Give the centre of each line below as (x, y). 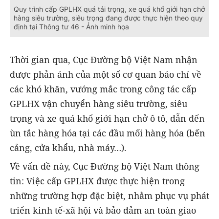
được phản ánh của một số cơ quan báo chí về (106, 74)
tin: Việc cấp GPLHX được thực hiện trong (97, 181)
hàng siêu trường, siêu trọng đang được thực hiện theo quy (108, 18)
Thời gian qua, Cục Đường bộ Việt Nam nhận (104, 59)
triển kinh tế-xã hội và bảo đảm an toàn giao (103, 210)
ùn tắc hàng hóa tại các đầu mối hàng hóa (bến (108, 133)
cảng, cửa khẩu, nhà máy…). (68, 147)
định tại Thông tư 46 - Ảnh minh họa (71, 26)
